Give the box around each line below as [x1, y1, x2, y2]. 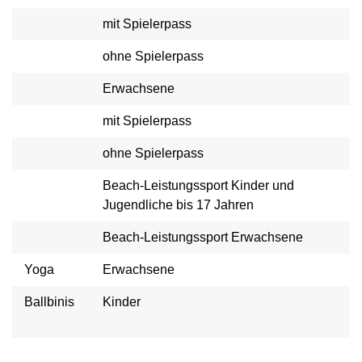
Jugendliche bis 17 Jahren [103, 198, 254, 212]
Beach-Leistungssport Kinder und [103, 179, 294, 192]
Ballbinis [24, 295, 74, 309]
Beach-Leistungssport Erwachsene [103, 230, 306, 244]
